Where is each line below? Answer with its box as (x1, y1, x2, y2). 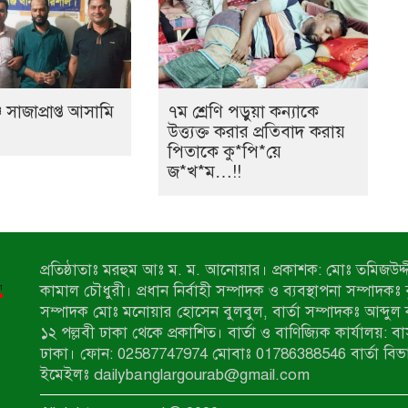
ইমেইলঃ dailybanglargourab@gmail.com (40, 365, 310, 385)
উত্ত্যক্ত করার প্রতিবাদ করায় (167, 121, 345, 143)
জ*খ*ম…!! (167, 161, 241, 183)
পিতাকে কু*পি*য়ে (167, 141, 281, 163)
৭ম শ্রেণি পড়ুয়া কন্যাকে (167, 101, 319, 123)
